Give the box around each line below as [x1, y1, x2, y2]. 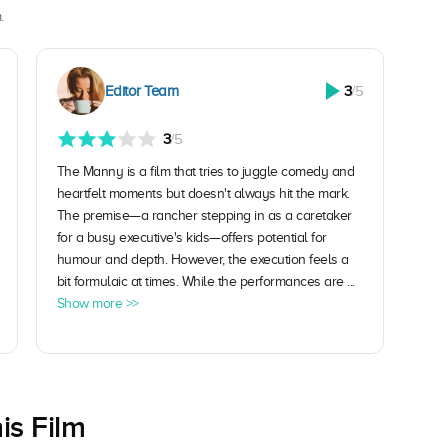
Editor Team [104, 83, 178, 100]
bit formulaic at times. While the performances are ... [56, 274, 355, 290]
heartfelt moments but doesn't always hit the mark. [56, 186, 350, 202]
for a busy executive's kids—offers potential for [56, 230, 327, 246]
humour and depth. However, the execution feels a [56, 252, 349, 268]
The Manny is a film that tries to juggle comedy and [56, 164, 354, 180]
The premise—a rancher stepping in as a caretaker [56, 208, 352, 224]
